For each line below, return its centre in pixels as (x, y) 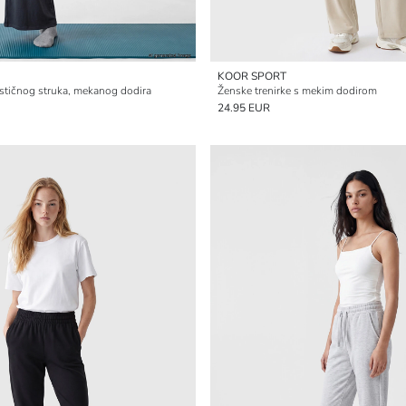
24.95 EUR (244, 108)
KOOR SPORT (252, 76)
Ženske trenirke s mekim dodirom (297, 91)
